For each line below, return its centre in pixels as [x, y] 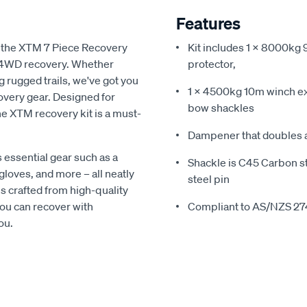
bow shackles [221, 108]
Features [208, 23]
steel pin [209, 179]
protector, [212, 64]
